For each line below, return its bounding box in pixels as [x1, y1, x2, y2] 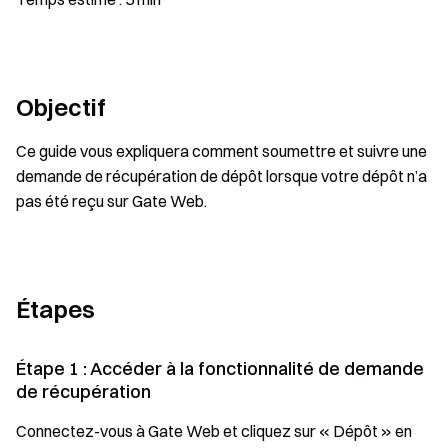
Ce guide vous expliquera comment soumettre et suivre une [16, 141, 427, 161]
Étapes [16, 294, 95, 324]
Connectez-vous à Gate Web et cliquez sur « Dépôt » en [16, 421, 412, 441]
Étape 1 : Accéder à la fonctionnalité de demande [16, 357, 424, 380]
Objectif [16, 92, 106, 122]
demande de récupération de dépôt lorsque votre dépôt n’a [16, 166, 427, 186]
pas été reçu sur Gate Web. [16, 191, 207, 211]
